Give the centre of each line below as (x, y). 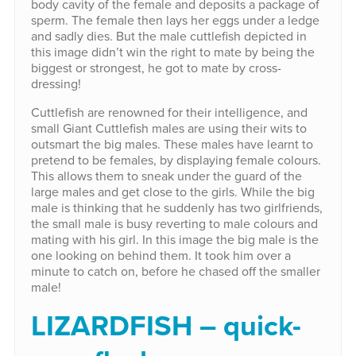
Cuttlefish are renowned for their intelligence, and (169, 112)
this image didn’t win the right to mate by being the (172, 52)
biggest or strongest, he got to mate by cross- (156, 68)
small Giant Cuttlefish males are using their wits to (168, 128)
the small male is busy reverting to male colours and (174, 224)
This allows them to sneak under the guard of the (166, 176)
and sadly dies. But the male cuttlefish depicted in (168, 36)
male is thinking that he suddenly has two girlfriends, (176, 208)
